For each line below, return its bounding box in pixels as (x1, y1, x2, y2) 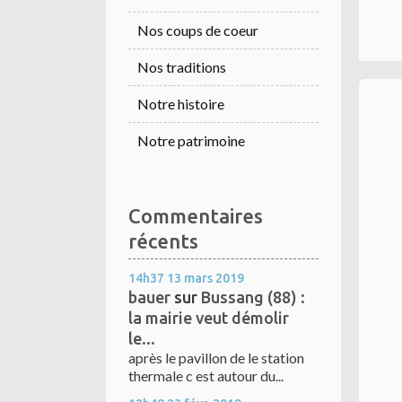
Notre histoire (137, 95, 224, 113)
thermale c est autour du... (128, 367, 284, 385)
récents (128, 230, 198, 253)
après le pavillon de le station (128, 349, 304, 367)
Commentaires (128, 205, 263, 228)
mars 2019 (184, 271, 244, 286)
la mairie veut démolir (128, 309, 289, 328)
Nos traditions (137, 58, 226, 76)
